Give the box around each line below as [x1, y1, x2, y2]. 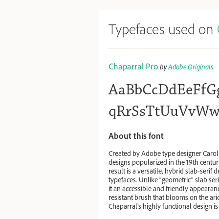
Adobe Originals [168, 62, 213, 71]
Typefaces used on [109, 20, 217, 38]
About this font [109, 131, 164, 141]
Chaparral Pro [109, 61, 158, 71]
